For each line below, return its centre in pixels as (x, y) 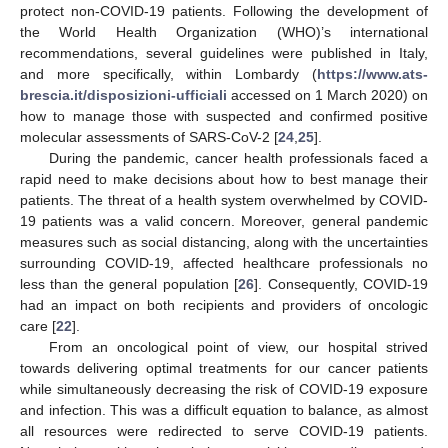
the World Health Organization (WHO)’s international (224, 32)
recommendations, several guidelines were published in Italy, (224, 53)
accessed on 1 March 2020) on (327, 95)
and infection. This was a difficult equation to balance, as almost (224, 410)
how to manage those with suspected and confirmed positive (224, 116)
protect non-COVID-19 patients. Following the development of (224, 11)
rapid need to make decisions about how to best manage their (224, 179)
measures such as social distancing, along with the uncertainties (224, 242)
